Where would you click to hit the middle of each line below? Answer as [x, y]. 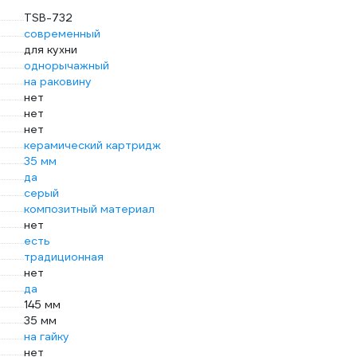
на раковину [58, 81]
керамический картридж [92, 145]
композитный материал [89, 209]
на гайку [47, 336]
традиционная [64, 257]
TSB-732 [48, 18]
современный [62, 33]
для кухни [51, 49]
